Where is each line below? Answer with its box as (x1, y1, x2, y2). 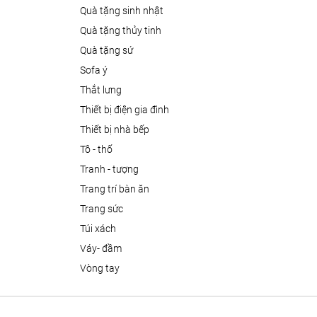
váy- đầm (86, 243, 122, 255)
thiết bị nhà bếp (85, 124, 149, 136)
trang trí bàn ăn (84, 183, 149, 195)
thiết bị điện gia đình (85, 104, 169, 116)
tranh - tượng (84, 163, 139, 175)
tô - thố (84, 144, 113, 156)
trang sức (84, 203, 123, 215)
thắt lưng (85, 84, 122, 96)
